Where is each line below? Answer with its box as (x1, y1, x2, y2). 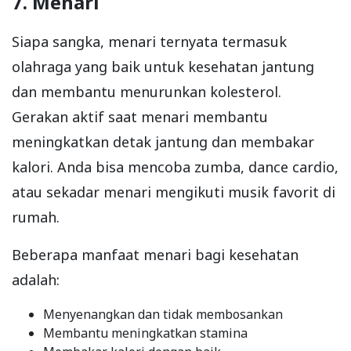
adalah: (12, 270, 60, 290)
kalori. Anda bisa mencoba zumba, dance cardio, (12, 157, 338, 177)
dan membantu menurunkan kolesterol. (12, 82, 281, 102)
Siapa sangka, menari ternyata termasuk (12, 32, 287, 52)
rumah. (12, 208, 60, 227)
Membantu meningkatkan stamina (43, 324, 248, 342)
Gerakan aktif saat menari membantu (12, 107, 268, 127)
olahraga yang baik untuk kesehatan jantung (12, 57, 314, 77)
